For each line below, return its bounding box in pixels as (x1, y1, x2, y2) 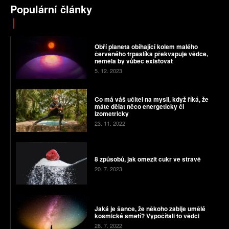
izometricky (94, 109, 129, 119)
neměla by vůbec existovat (94, 56, 173, 65)
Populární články (10, 2, 92, 17)
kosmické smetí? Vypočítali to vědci (94, 211, 199, 220)
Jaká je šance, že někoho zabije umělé (94, 203, 205, 213)
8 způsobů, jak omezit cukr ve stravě (94, 154, 201, 164)
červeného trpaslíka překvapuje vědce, (94, 49, 208, 58)
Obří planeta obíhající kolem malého (94, 41, 198, 51)
